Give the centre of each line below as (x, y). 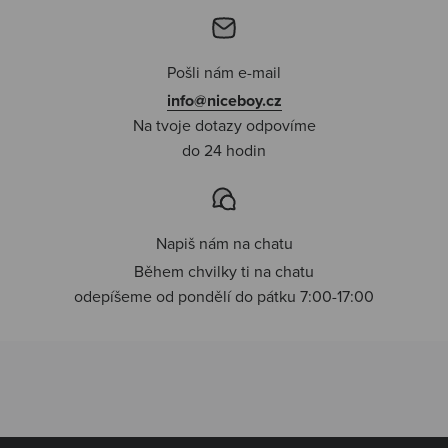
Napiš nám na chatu (224, 242)
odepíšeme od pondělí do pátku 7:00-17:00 (224, 295)
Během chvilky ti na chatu (224, 270)
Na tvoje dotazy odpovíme (224, 124)
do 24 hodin (224, 149)
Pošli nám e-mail (224, 71)
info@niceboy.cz (224, 100)
